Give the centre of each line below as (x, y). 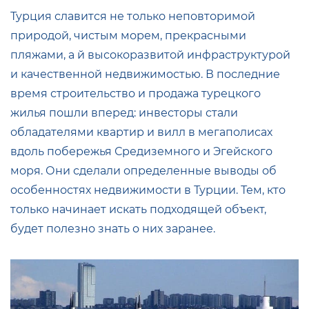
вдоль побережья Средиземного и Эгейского (141, 151)
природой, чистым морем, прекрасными (128, 36)
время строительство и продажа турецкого (136, 93)
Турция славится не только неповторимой (133, 16)
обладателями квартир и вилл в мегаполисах (141, 132)
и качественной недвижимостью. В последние (145, 74)
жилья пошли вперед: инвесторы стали (124, 113)
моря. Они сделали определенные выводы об (143, 171)
